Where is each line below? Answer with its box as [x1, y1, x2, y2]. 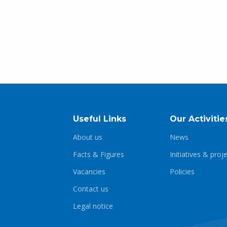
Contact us [72, 184, 108, 194]
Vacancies [72, 167, 105, 176]
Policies [169, 167, 195, 176]
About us [72, 132, 102, 142]
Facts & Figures [72, 149, 124, 159]
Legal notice [72, 201, 113, 211]
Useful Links [72, 114, 126, 124]
